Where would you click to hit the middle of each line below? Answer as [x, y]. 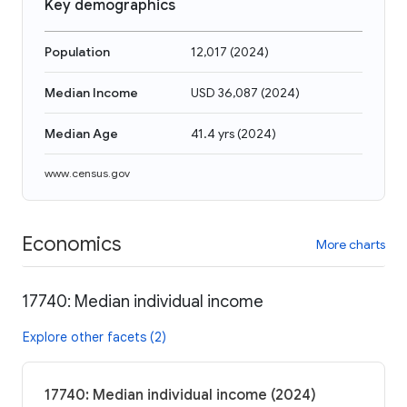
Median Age [81, 134]
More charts [351, 244]
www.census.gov [87, 173]
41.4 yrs [213, 134]
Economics [71, 243]
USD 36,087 [224, 93]
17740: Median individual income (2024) [180, 395]
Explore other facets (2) [94, 337]
